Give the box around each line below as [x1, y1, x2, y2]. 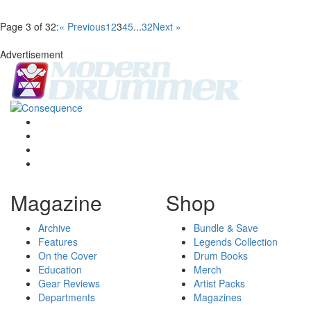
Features [38, 235, 78, 249]
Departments [38, 290, 95, 305]
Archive [38, 221, 71, 235]
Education [38, 262, 82, 277]
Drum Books [194, 249, 248, 263]
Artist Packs [194, 276, 245, 291]
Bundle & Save [194, 221, 258, 235]
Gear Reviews [38, 276, 100, 291]
